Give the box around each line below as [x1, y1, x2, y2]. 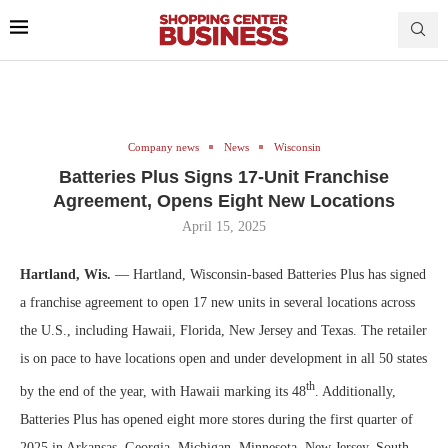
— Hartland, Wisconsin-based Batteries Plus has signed [111, 266, 426, 282]
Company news [127, 140, 199, 153]
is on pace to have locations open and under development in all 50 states [20, 350, 427, 366]
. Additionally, [315, 383, 396, 399]
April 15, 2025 [182, 218, 266, 234]
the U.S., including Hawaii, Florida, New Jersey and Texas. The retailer [20, 322, 427, 338]
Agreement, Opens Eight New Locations [53, 190, 395, 211]
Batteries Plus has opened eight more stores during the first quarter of [20, 411, 413, 427]
